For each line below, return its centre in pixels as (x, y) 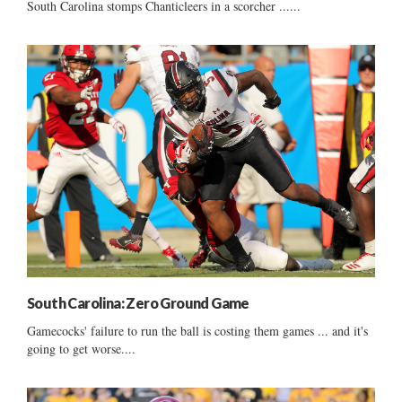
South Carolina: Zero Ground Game (138, 302)
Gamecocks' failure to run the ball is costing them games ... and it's (197, 330)
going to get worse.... (81, 348)
